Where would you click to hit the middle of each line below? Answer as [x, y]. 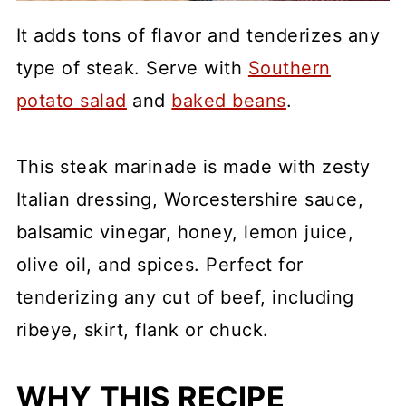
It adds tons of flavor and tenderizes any [198, 36]
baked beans [229, 101]
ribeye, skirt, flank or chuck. [142, 330]
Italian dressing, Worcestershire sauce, [190, 200]
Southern [289, 68]
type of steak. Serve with [132, 68]
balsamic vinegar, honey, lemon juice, [185, 232]
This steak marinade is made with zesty [193, 167]
